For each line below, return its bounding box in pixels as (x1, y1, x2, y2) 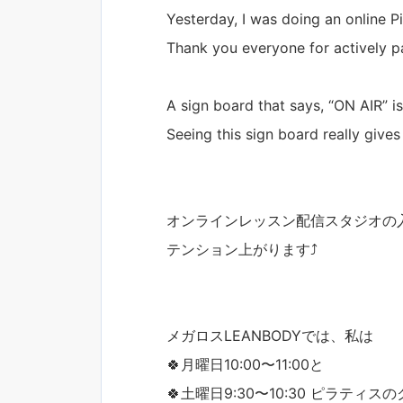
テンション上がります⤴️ (166, 239, 318, 258)
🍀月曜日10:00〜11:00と (166, 354, 324, 373)
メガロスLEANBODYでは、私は (166, 326, 373, 345)
